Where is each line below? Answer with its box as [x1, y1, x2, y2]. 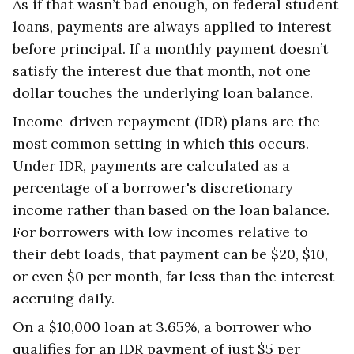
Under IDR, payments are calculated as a [13, 156, 290, 175]
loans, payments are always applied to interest [13, 17, 331, 36]
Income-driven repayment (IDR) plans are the [13, 112, 320, 131]
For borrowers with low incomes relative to [13, 223, 308, 242]
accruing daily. [13, 289, 119, 308]
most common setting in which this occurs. [13, 134, 309, 153]
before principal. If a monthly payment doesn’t [13, 40, 328, 58]
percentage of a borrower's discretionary [13, 179, 293, 198]
